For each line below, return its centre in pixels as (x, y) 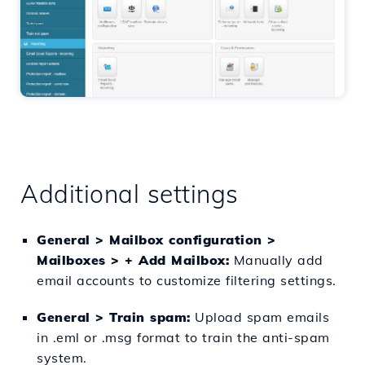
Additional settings (130, 193)
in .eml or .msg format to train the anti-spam (183, 337)
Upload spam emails (259, 317)
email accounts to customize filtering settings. (187, 280)
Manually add (276, 259)
